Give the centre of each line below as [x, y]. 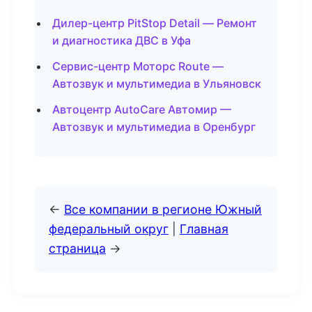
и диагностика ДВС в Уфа [122, 40]
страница [77, 248]
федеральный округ [109, 229]
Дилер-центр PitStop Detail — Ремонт [155, 23]
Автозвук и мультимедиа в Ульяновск [157, 84]
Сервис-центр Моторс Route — [138, 66]
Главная [204, 229]
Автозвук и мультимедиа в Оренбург [154, 127]
